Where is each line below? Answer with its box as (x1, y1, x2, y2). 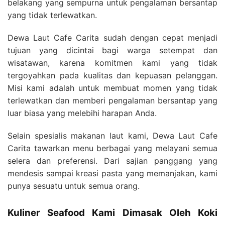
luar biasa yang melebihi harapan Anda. (8, 107, 157, 118)
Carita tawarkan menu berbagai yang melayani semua (8, 143, 217, 153)
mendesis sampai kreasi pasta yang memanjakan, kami (8, 168, 217, 178)
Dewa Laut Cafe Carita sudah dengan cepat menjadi (8, 32, 217, 43)
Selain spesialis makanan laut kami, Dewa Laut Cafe (8, 130, 217, 141)
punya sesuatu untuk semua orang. (8, 180, 140, 191)
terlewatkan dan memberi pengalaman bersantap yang (8, 95, 217, 105)
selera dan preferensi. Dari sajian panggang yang (8, 155, 217, 166)
